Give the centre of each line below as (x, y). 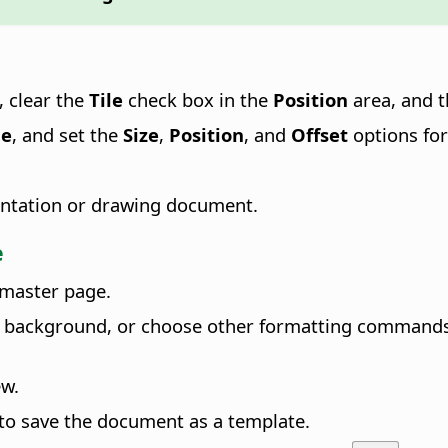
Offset (319, 134)
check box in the (200, 99)
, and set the (67, 134)
